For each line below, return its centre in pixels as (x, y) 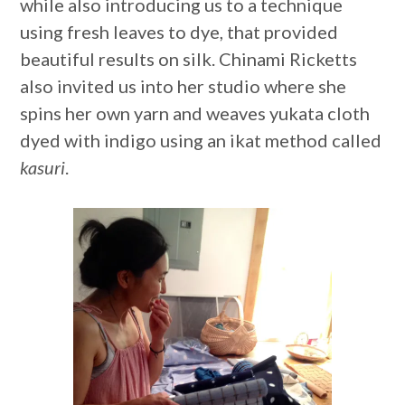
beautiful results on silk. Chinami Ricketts (189, 59)
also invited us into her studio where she (184, 86)
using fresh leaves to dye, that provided (179, 32)
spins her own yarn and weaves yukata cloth (195, 113)
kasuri (43, 168)
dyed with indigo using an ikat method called (201, 141)
